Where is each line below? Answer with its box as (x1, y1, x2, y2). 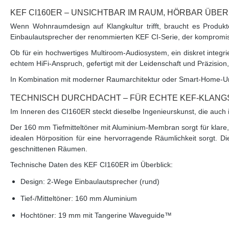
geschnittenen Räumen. (10, 145, 87, 153)
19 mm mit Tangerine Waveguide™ (56, 211, 172, 220)
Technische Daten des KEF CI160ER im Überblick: (10, 161, 173, 169)
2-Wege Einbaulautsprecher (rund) (45, 177, 159, 186)
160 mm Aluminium (73, 194, 137, 203)
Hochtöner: (20, 211, 56, 220)
